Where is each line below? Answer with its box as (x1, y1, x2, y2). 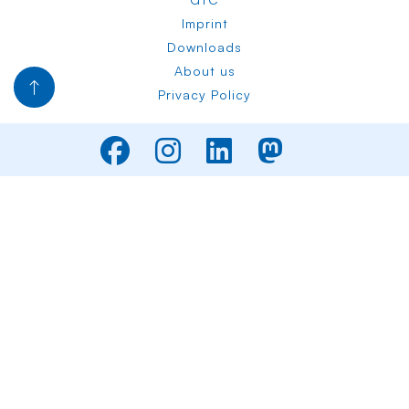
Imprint (181, 16, 228, 32)
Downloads (167, 39, 242, 56)
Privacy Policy (158, 87, 251, 103)
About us (173, 63, 236, 79)
